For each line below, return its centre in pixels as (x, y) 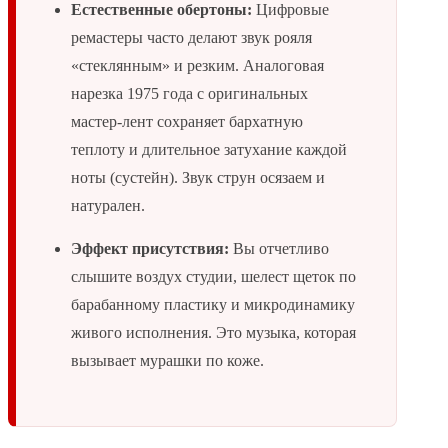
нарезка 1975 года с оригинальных (189, 94)
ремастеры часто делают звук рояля (191, 38)
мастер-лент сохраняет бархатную (187, 122)
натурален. (108, 206)
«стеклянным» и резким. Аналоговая (197, 66)
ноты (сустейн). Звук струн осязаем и (198, 178)
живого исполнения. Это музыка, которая (213, 333)
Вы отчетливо (279, 249)
